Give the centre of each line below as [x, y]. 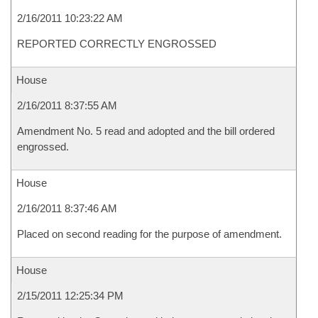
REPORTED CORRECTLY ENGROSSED [117, 44]
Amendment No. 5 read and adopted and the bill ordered [146, 131]
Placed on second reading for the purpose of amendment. [149, 234]
